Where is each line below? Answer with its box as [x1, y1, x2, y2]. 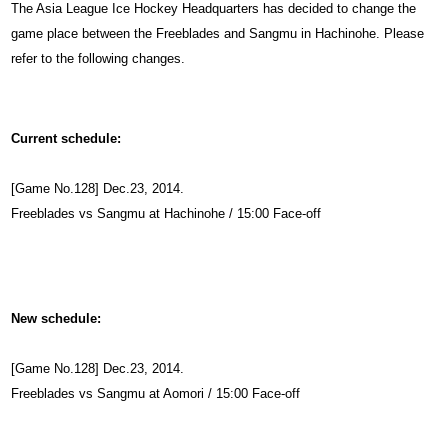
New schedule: [11, 311, 102, 326]
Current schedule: [11, 131, 122, 146]
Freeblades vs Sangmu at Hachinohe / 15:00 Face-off [11, 206, 322, 221]
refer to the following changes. [11, 51, 186, 66]
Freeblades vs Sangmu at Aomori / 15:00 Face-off [11, 386, 301, 401]
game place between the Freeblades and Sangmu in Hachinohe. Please [11, 26, 425, 41]
